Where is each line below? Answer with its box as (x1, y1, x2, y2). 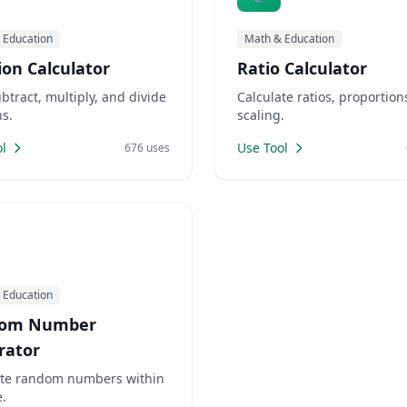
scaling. (237, 106, 284, 124)
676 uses (124, 140, 170, 155)
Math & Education (244, 31, 334, 46)
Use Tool (237, 139, 288, 156)
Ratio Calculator (237, 57, 367, 79)
